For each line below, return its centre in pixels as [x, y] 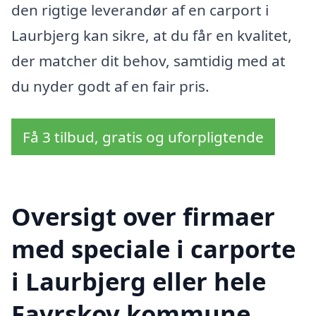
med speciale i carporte [153, 249]
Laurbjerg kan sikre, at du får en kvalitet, [152, 35]
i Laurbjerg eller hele [139, 281]
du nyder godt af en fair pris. [110, 86]
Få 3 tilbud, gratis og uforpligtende [143, 136]
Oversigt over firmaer [143, 217]
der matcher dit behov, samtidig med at [148, 60]
